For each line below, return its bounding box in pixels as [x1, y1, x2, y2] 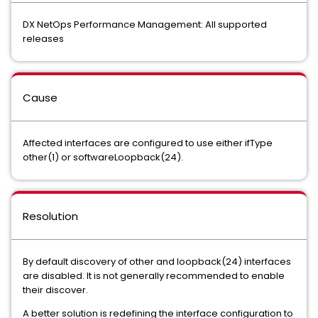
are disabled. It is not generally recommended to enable [23, 269, 285, 283]
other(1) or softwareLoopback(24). [23, 150, 183, 164]
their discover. [23, 283, 88, 297]
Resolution [23, 209, 78, 224]
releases [23, 32, 64, 45]
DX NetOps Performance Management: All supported [23, 18, 267, 31]
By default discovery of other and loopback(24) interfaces [23, 255, 291, 268]
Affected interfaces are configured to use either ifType [23, 136, 273, 150]
